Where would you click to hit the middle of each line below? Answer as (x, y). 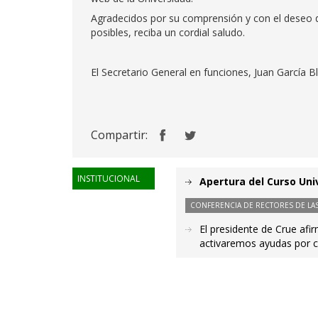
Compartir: (119, 135)
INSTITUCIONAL (109, 179)
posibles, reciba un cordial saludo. (168, 32)
